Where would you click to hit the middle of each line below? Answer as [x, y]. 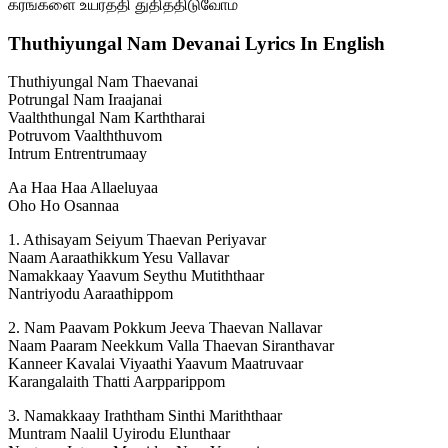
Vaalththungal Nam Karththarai [106, 118]
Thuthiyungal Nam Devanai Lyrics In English [196, 43]
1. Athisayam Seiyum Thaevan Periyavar [137, 240]
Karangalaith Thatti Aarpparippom [116, 382]
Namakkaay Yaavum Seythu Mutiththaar [136, 276]
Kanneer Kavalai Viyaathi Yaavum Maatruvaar [155, 364]
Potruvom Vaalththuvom [85, 136]
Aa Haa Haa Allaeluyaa [83, 188]
